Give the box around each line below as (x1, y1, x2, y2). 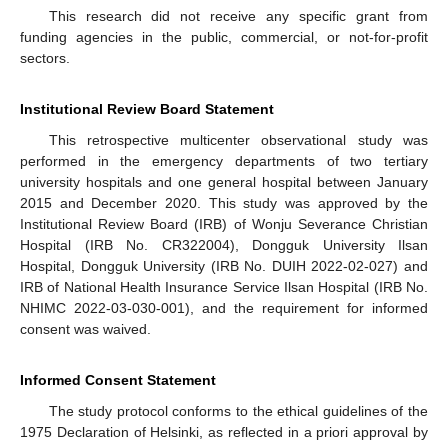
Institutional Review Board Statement (20, 101, 274, 118)
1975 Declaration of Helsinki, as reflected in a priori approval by (20, 424, 428, 441)
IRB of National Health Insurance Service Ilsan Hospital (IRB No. (20, 279, 428, 296)
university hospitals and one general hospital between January (20, 174, 428, 191)
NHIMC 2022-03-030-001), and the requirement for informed (20, 300, 428, 317)
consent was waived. (20, 321, 151, 338)
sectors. (20, 50, 70, 67)
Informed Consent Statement (20, 372, 216, 389)
